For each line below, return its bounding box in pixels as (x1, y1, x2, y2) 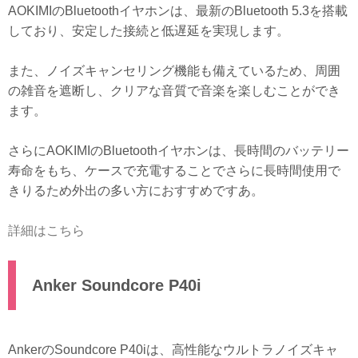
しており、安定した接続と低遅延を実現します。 (8, 24, 289, 38)
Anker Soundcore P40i (32, 276, 201, 295)
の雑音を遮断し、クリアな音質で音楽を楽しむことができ (8, 84, 340, 98)
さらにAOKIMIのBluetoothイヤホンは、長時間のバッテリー (8, 144, 349, 158)
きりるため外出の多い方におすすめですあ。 (8, 184, 264, 198)
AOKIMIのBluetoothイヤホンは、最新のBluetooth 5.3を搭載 (8, 4, 348, 18)
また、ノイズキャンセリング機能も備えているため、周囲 (8, 64, 340, 78)
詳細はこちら (8, 224, 85, 238)
